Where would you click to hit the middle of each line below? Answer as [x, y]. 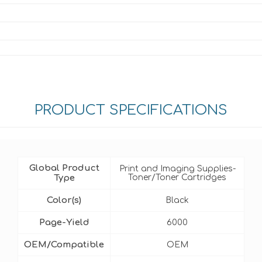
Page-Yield [64, 223]
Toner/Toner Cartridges [177, 177]
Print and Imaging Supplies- [177, 169]
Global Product [64, 168]
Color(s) [64, 200]
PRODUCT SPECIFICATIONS [131, 110]
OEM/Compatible [64, 245]
